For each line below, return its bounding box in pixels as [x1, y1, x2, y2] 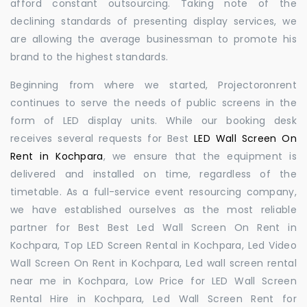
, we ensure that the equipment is [103, 149, 297, 163]
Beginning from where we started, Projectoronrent [10, 78, 297, 92]
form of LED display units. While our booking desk [10, 114, 297, 127]
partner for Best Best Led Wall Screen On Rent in [10, 221, 297, 234]
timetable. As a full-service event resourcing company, [10, 185, 297, 199]
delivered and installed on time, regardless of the [10, 167, 297, 181]
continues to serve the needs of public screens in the [10, 96, 297, 110]
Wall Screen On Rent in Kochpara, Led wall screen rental [10, 256, 297, 270]
